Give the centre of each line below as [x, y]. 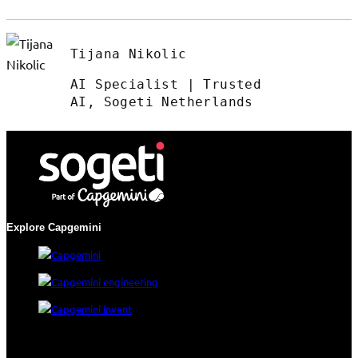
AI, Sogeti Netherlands [162, 102]
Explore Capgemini [54, 227]
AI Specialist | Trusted [166, 84]
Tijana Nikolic [129, 54]
